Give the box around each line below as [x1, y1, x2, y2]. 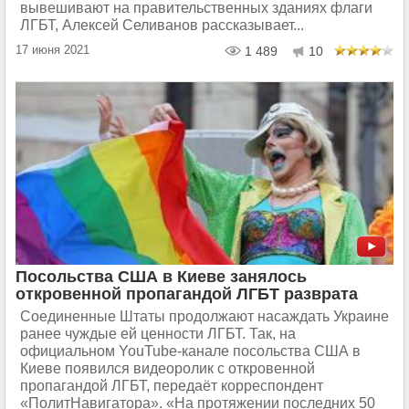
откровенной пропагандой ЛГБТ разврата [16, 285, 358, 303]
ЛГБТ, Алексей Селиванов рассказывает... [20, 17, 304, 33]
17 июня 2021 [16, 43, 89, 57]
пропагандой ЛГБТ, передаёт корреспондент [20, 378, 323, 393]
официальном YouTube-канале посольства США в [20, 343, 361, 359]
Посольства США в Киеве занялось [16, 267, 307, 286]
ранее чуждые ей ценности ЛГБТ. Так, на [20, 326, 296, 341]
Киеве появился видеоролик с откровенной [20, 361, 315, 376]
